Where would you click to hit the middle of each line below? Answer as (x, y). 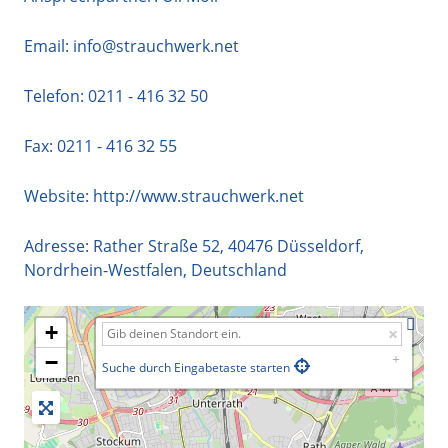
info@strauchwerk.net (154, 45)
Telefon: (56, 95)
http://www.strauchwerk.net (198, 195)
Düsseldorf (318, 245)
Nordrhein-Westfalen (103, 269)
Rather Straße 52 (156, 245)
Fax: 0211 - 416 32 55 (100, 145)
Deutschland (239, 269)
